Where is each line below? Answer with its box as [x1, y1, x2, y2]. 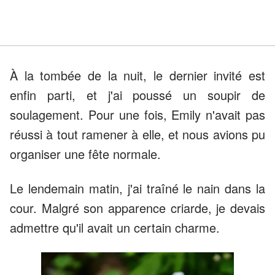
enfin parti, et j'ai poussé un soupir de [10, 85, 265, 104]
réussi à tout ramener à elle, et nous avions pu [10, 125, 265, 143]
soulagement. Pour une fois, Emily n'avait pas [10, 105, 265, 123]
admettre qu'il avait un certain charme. [10, 218, 220, 236]
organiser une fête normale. [10, 144, 161, 163]
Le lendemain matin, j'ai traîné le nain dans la [10, 179, 265, 197]
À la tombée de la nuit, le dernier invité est [10, 66, 265, 84]
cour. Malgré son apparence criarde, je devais [10, 198, 265, 217]
